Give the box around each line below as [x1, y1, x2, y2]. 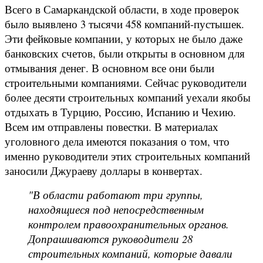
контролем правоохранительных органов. [28, 216, 229, 231]
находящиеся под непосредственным [28, 201, 204, 217]
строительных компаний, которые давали [28, 245, 232, 261]
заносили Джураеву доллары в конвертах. [5, 163, 203, 178]
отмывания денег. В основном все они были [5, 60, 214, 75]
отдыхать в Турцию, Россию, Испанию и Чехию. [5, 104, 236, 119]
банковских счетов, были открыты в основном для [5, 45, 245, 60]
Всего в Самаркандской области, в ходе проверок [5, 1, 239, 16]
